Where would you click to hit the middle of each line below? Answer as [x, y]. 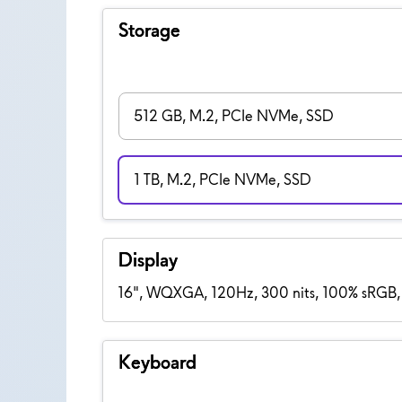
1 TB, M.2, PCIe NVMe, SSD [222, 179]
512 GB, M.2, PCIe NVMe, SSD [233, 115]
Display [148, 259]
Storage [149, 30]
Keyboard [157, 362]
